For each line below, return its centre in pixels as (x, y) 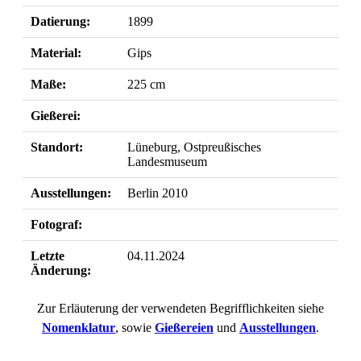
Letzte (48, 255)
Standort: (57, 147)
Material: (56, 52)
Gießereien (184, 327)
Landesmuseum (167, 161)
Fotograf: (56, 224)
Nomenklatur (79, 327)
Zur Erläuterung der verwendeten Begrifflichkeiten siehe (180, 308)
